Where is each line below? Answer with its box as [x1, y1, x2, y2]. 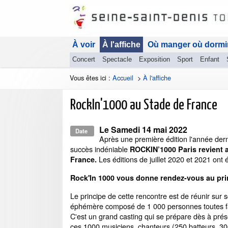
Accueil [112, 73, 133, 82]
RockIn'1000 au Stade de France [70, 98, 217, 112]
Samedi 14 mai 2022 [111, 124, 187, 135]
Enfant [200, 55, 219, 63]
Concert [72, 55, 95, 63]
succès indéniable [70, 144, 130, 154]
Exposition [139, 55, 170, 63]
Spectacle [102, 55, 132, 63]
